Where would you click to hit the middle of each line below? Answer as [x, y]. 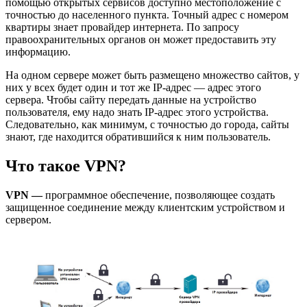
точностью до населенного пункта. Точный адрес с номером [147, 14]
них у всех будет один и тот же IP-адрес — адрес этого [133, 87]
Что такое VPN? [66, 165]
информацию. [38, 51]
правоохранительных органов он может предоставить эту [141, 39]
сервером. [28, 219]
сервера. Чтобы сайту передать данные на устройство [131, 99]
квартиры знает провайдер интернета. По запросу [122, 27]
